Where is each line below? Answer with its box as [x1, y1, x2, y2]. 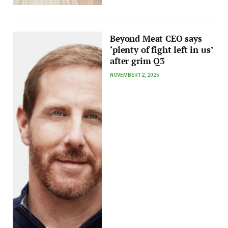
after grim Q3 [110, 55, 165, 67]
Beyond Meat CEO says [110, 33, 202, 45]
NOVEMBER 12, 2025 [110, 72, 160, 78]
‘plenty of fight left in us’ [110, 44, 213, 56]
